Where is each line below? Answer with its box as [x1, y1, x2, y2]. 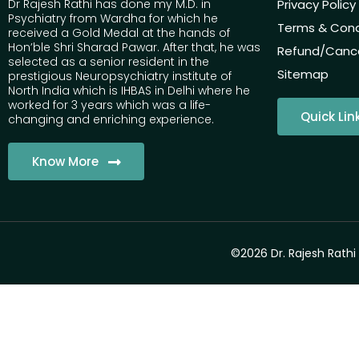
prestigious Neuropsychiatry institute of [8, 68, 232, 85]
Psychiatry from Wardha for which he [8, 10, 218, 27]
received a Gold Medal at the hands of [8, 25, 230, 42]
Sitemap [277, 66, 329, 83]
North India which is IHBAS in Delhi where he [8, 83, 250, 99]
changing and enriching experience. [8, 111, 214, 128]
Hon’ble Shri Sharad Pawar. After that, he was [8, 39, 260, 56]
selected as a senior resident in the [8, 54, 209, 71]
